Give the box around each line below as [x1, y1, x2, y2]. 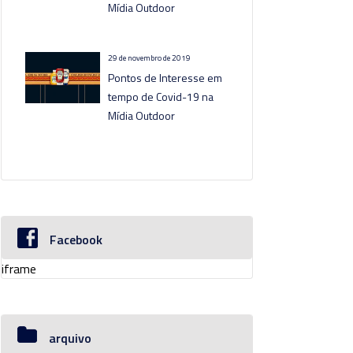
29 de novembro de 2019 [108, 52, 191, 64]
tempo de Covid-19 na [108, 88, 214, 105]
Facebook [50, 230, 102, 249]
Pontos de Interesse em [108, 69, 223, 86]
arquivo [49, 329, 91, 347]
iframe [2, 259, 36, 278]
